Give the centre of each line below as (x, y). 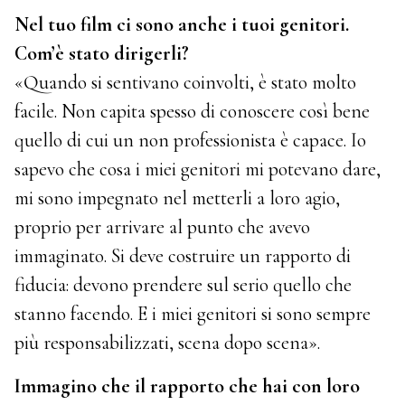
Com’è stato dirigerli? (102, 54)
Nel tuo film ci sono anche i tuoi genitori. (182, 25)
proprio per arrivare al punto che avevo (163, 227)
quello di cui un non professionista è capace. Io (191, 141)
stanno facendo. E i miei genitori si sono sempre (193, 314)
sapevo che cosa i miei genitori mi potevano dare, (198, 170)
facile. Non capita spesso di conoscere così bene (193, 112)
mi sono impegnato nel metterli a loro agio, (178, 198)
